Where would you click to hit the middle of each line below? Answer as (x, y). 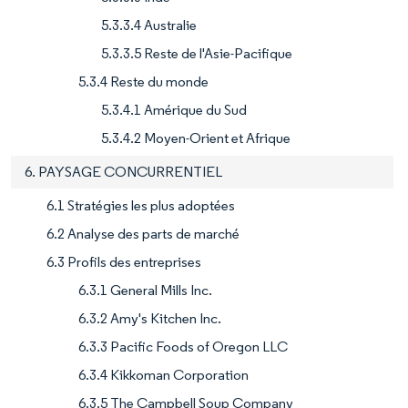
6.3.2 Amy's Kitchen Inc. (150, 319)
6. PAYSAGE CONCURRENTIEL (123, 172)
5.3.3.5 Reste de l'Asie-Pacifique (197, 54)
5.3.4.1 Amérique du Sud (174, 110)
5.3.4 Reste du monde (143, 82)
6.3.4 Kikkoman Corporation (163, 375)
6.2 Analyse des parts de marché (143, 234)
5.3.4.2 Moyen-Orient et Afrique (196, 138)
